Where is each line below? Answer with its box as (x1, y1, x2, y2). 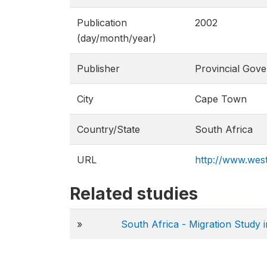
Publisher (77, 63, 120, 74)
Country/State (77, 123, 140, 135)
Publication (77, 17, 127, 29)
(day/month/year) (77, 32, 156, 44)
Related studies (70, 184, 198, 204)
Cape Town (195, 93, 247, 105)
